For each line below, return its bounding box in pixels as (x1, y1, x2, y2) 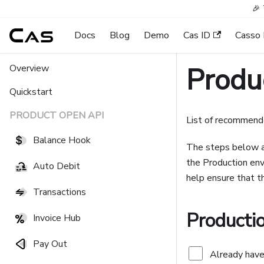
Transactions (33, 186, 86, 199)
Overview (9, 62, 49, 75)
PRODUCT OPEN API (9, 109, 104, 122)
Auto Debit (33, 160, 80, 173)
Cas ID (183, 29, 211, 42)
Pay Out (33, 237, 67, 250)
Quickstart (9, 85, 52, 98)
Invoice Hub (33, 212, 81, 225)
